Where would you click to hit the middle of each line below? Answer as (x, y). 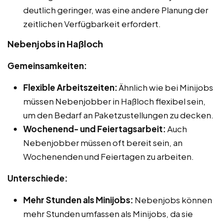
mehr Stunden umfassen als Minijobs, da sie (108, 213)
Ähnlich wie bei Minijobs (165, 87)
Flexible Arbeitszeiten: (70, 87)
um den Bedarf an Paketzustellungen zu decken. (118, 115)
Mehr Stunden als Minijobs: (78, 200)
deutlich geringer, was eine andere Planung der (116, 10)
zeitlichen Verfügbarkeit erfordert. (92, 23)
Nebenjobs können (173, 200)
